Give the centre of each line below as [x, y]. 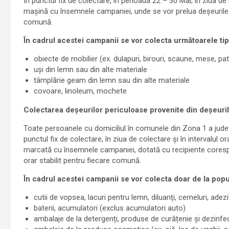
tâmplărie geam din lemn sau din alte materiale [111, 80]
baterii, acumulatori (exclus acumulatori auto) [109, 208]
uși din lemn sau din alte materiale [90, 69]
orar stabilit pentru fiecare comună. [82, 160]
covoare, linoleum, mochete [80, 91]
